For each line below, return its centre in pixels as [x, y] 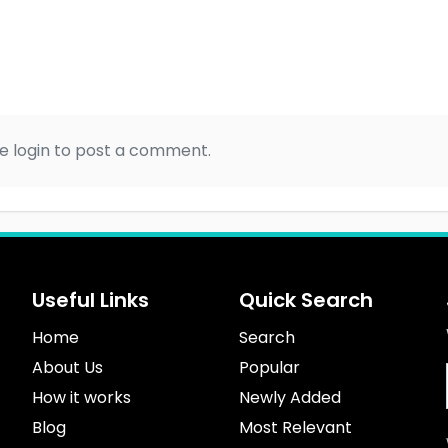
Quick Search [305, 300]
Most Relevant [295, 428]
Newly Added [289, 398]
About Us [68, 368]
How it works [82, 398]
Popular [269, 368]
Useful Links [91, 300]
